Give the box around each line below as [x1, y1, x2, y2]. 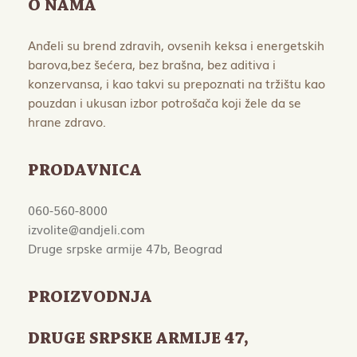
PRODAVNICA [28, 163, 142, 181]
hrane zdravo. [28, 112, 106, 131]
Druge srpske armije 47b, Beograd [28, 239, 222, 257]
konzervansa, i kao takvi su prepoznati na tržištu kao [28, 74, 325, 92]
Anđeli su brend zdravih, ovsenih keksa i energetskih [28, 36, 324, 54]
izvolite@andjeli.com [28, 220, 145, 238]
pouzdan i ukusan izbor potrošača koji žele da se [28, 93, 301, 112]
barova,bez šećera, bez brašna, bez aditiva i [28, 55, 276, 73]
